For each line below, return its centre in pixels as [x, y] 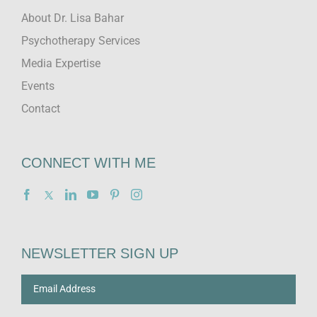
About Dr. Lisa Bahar [73, 18]
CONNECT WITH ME [88, 162]
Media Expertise [61, 63]
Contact [41, 108]
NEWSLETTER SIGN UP [100, 253]
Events [38, 86]
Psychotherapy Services [81, 40]
